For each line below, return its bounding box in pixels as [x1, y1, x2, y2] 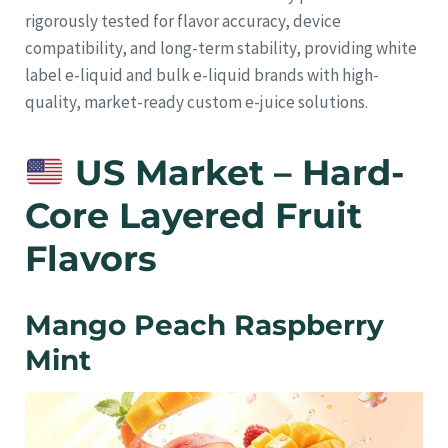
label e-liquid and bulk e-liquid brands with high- [25, 64, 379, 87]
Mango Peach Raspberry [25, 308, 384, 343]
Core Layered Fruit [25, 194, 362, 238]
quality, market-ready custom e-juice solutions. [25, 91, 368, 114]
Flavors [25, 237, 157, 281]
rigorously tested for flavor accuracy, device [25, 10, 341, 33]
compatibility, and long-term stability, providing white [25, 37, 417, 60]
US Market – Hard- [64, 151, 405, 195]
